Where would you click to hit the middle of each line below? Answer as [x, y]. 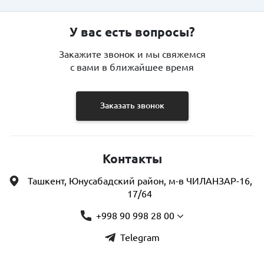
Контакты [132, 159]
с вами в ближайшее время [132, 67]
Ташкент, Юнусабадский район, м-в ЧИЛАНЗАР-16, [140, 181]
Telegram [140, 237]
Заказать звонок [132, 106]
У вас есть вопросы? [132, 32]
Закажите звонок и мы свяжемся [132, 54]
